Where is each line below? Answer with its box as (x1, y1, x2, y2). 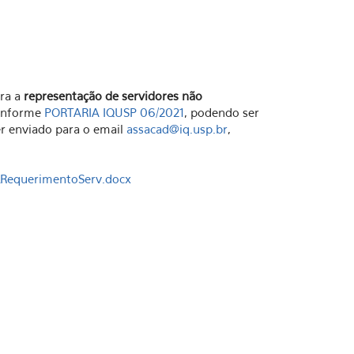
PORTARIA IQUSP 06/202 (44, 105, 179, 120)
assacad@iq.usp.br (126, 122, 228, 137)
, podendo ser (184, 105, 259, 120)
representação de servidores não (24, 88, 202, 104)
